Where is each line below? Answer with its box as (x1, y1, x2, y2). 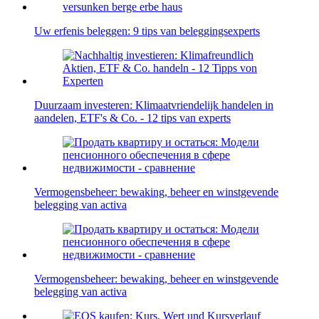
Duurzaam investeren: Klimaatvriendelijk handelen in (34, 99, 273, 112)
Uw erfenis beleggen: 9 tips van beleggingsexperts (34, 25, 260, 38)
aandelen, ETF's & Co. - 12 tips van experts (34, 112, 231, 125)
